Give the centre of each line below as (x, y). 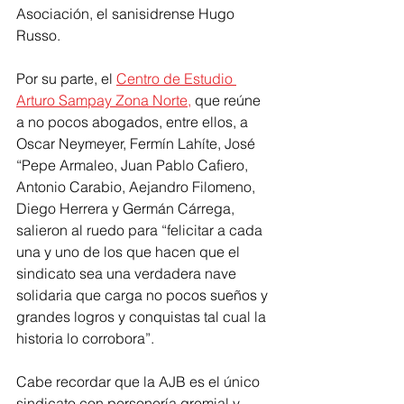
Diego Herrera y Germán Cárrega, (127, 209)
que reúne (228, 101)
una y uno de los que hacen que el (130, 252)
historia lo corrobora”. (85, 339)
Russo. (38, 36)
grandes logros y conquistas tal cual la (143, 317)
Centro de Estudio (176, 79)
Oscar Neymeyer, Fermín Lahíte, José (138, 144)
